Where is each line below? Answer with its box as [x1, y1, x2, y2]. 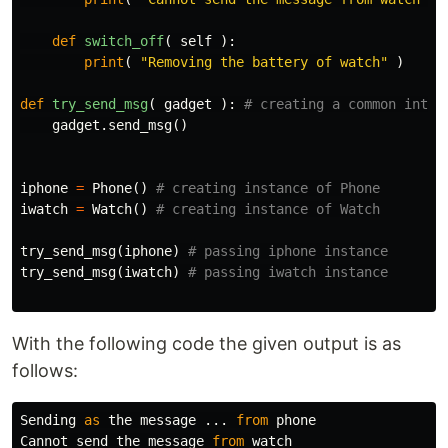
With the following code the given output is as [12, 332, 401, 354]
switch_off [84, 32, 164, 49]
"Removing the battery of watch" [140, 53, 388, 70]
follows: [12, 359, 78, 381]
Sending [20, 411, 76, 428]
